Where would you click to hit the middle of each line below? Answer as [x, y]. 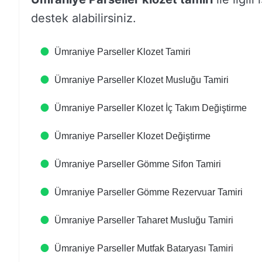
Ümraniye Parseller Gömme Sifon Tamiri [138, 164]
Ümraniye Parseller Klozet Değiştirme [132, 136]
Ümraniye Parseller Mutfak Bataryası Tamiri [144, 248]
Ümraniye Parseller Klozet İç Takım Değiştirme [151, 108]
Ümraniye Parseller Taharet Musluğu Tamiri [144, 220]
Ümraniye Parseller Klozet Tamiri [123, 52]
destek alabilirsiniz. [84, 18]
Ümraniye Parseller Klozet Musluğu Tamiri [142, 80]
